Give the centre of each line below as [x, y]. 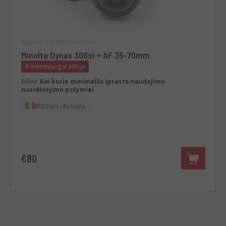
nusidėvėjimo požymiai [57, 89]
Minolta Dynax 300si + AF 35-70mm [86, 55]
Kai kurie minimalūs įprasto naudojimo [102, 81]
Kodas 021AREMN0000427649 [58, 42]
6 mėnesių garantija [55, 66]
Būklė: [30, 81]
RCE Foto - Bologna [60, 106]
